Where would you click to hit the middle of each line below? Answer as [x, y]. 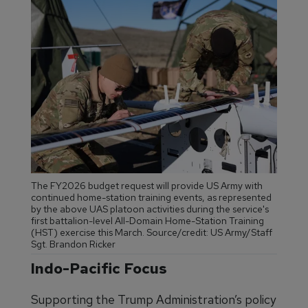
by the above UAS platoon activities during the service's [150, 209]
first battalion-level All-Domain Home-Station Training [147, 220]
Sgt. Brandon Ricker [73, 244]
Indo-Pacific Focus [99, 268]
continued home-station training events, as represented [151, 197]
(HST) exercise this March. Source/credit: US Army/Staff [152, 232]
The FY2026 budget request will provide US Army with [147, 185]
